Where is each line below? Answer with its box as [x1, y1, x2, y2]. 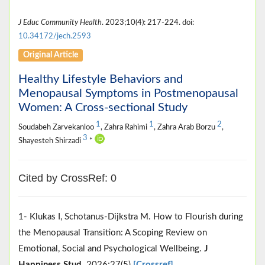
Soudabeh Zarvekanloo [18, 123, 96, 131]
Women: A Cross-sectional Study [18, 101, 188, 114]
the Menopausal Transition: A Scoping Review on [18, 228, 207, 237]
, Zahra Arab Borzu [154, 123, 217, 131]
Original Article [23, 50, 79, 59]
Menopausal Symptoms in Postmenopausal [18, 87, 238, 99]
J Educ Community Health [18, 18, 102, 26]
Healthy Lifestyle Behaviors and [18, 73, 183, 85]
